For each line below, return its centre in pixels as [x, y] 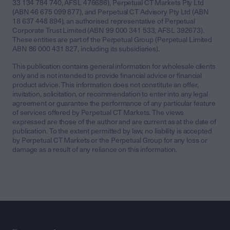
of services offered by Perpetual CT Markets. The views [98, 113]
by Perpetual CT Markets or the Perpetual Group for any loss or [110, 141]
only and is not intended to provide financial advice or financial [107, 76]
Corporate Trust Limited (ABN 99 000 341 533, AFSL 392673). [108, 31]
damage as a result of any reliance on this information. [95, 150]
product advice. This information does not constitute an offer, [106, 85]
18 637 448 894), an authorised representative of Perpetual [104, 22]
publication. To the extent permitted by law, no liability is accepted [112, 131]
